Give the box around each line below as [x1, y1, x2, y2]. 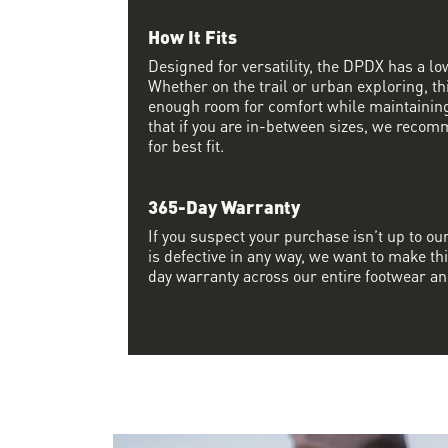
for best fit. [148, 131, 224, 157]
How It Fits [148, 20, 237, 50]
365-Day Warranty [148, 190, 300, 220]
